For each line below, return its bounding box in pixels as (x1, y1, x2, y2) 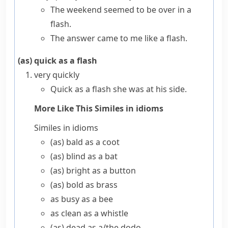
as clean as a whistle (50, 208, 128, 219)
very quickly (34, 69, 79, 80)
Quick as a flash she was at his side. (50, 83, 187, 95)
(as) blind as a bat (50, 151, 118, 162)
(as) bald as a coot (50, 136, 120, 148)
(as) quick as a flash (18, 55, 97, 66)
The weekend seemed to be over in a (50, 4, 191, 15)
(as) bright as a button (50, 165, 136, 176)
